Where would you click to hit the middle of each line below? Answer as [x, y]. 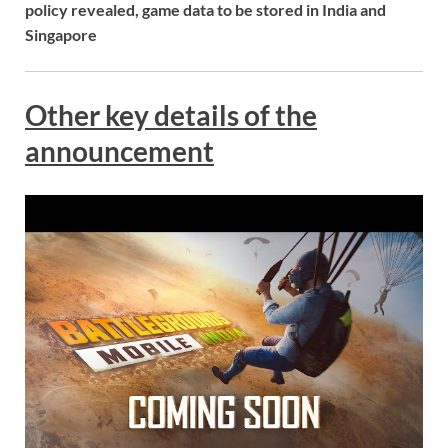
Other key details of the [171, 115]
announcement [119, 151]
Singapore [61, 35]
